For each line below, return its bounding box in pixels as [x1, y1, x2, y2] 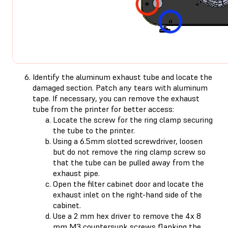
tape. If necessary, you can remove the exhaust [33, 93, 199, 103]
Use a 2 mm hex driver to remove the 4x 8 [53, 210, 201, 221]
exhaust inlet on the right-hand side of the [53, 189, 202, 199]
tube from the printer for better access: [33, 103, 174, 114]
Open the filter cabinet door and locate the [53, 178, 204, 189]
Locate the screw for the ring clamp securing [53, 114, 213, 125]
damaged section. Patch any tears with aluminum [33, 82, 208, 93]
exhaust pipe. [53, 167, 100, 178]
